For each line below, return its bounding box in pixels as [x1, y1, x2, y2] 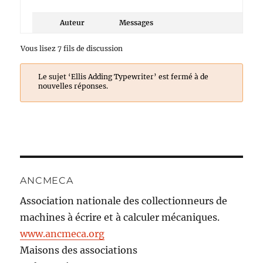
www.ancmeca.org [20, 228, 105, 240]
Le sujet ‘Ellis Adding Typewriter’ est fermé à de [38, 72, 208, 81]
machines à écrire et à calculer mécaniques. [20, 211, 220, 223]
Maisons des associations [20, 244, 138, 256]
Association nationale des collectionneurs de [20, 195, 228, 207]
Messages [119, 18, 154, 27]
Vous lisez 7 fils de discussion [21, 44, 123, 53]
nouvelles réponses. [38, 82, 108, 90]
